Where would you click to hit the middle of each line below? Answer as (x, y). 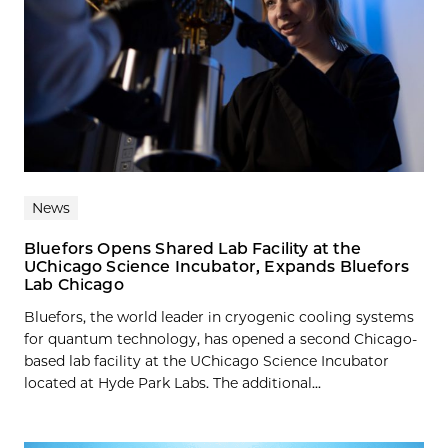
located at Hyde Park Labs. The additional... (172, 382)
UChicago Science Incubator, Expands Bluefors (216, 266)
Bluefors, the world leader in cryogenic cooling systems (219, 316)
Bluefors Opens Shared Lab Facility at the (193, 248)
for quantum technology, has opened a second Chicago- (220, 338)
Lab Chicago (74, 284)
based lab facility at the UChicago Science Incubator (206, 360)
